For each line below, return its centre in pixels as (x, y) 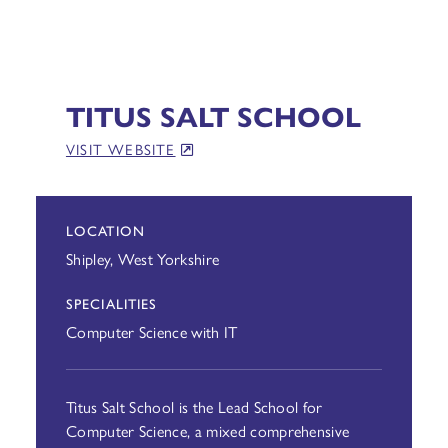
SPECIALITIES (111, 303)
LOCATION (105, 230)
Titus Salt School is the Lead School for (194, 406)
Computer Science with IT (151, 331)
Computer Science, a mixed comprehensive (207, 430)
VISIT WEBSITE (120, 148)
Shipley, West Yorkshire (142, 258)
